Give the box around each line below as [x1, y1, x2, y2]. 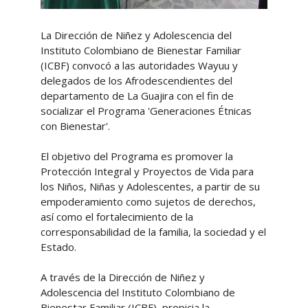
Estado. [40, 240, 76, 254]
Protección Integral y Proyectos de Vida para [40, 164, 254, 178]
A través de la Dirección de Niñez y [40, 270, 205, 284]
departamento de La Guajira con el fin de [40, 89, 234, 102]
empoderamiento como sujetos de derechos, [40, 195, 256, 208]
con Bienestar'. [40, 119, 110, 133]
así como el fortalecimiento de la [40, 210, 193, 223]
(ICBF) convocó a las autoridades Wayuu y [40, 58, 238, 72]
